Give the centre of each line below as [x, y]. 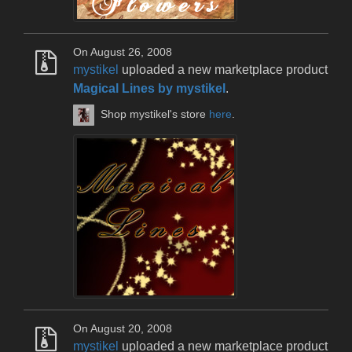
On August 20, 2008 [123, 329]
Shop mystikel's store [155, 114]
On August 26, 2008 [123, 53]
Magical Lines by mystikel [149, 89]
